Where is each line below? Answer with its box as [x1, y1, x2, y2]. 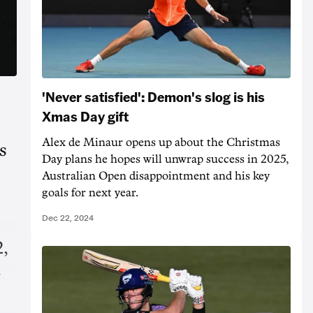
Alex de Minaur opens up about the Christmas [42, 136, 280, 148]
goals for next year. [42, 187, 138, 198]
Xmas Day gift [42, 106, 129, 125]
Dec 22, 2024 [42, 212, 94, 223]
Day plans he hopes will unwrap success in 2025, [42, 153, 289, 165]
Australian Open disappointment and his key [42, 170, 270, 182]
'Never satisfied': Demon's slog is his [42, 87, 265, 105]
